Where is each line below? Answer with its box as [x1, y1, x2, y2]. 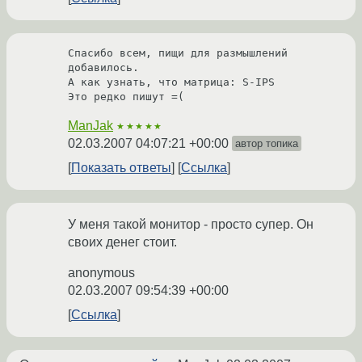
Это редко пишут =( [68, 90, 184, 103]
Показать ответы [71, 161, 171, 175]
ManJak [68, 119, 113, 133]
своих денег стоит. [68, 235, 177, 250]
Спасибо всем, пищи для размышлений [68, 47, 288, 60]
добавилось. [68, 61, 139, 74]
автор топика [235, 137, 298, 150]
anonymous [68, 266, 135, 280]
